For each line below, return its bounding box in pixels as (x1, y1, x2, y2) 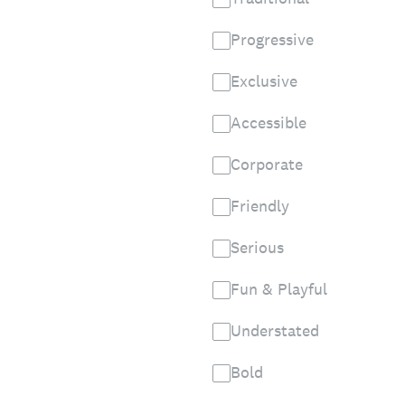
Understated (231, 320, 319, 341)
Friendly (231, 195, 289, 216)
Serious (231, 237, 284, 258)
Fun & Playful (231, 278, 327, 299)
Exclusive (231, 71, 297, 91)
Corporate (231, 154, 303, 174)
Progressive (231, 29, 314, 50)
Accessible (231, 112, 306, 133)
